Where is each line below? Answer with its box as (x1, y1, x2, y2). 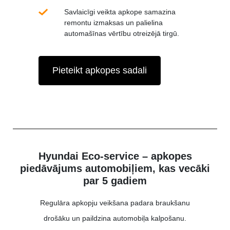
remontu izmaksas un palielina (64, 18, 163, 27)
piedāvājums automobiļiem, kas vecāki (20, 162, 210, 174)
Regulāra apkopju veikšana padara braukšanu (40, 198, 190, 207)
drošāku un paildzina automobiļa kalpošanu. (44, 214, 186, 222)
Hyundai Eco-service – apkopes (38, 150, 192, 162)
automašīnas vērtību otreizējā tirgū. (64, 29, 179, 37)
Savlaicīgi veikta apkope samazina (64, 7, 176, 16)
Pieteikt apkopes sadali (52, 65, 147, 76)
